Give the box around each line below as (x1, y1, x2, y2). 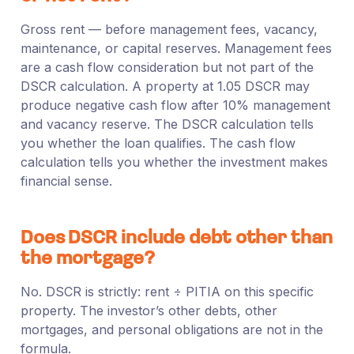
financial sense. (20, 172, 112, 189)
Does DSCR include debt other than (20, 228, 333, 248)
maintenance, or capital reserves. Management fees (20, 40, 332, 56)
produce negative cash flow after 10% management (20, 96, 330, 113)
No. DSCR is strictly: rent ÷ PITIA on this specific (20, 283, 314, 299)
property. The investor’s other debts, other (20, 302, 277, 318)
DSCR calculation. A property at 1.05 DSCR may (20, 77, 310, 94)
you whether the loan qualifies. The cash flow (20, 134, 296, 151)
